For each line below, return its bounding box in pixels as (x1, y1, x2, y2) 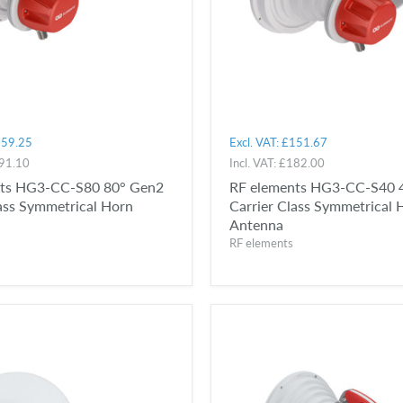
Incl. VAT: (229, 155, 279, 170)
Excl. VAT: (229, 134, 282, 149)
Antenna (229, 215, 283, 233)
